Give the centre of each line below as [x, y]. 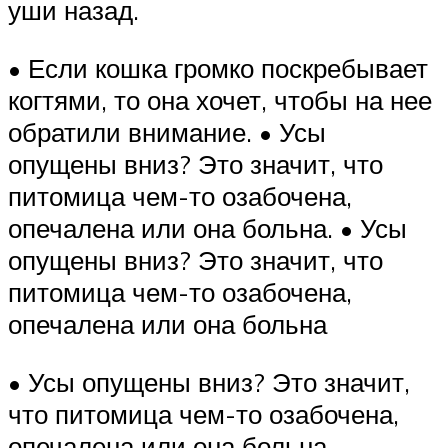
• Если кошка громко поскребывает [218, 68]
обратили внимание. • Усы [167, 132]
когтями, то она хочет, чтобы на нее [220, 100]
